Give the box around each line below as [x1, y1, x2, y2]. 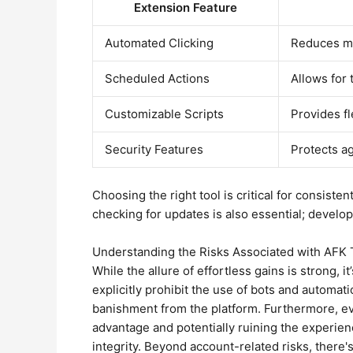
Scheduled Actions [105, 71, 210, 86]
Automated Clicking [105, 35, 214, 50]
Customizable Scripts [105, 106, 224, 121]
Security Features [105, 142, 203, 157]
